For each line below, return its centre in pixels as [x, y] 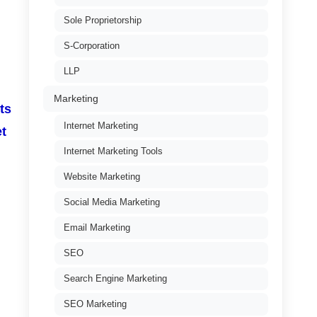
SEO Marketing [95, 304]
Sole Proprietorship [103, 20]
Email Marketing [97, 227]
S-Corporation [92, 46]
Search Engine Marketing [115, 278]
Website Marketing [102, 177]
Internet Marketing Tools [113, 151]
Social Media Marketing [112, 202]
